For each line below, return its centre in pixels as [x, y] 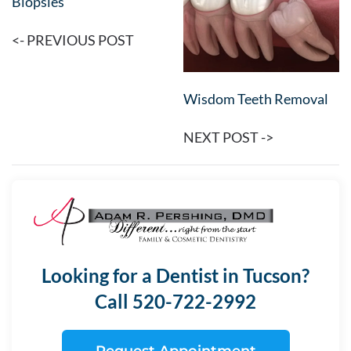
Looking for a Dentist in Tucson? [175, 276]
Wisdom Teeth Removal [256, 98]
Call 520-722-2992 [175, 302]
